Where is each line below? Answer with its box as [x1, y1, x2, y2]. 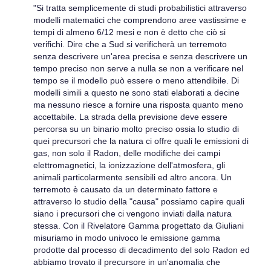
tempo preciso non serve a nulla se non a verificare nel [33, 63, 243, 73]
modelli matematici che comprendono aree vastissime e [33, 15, 246, 25]
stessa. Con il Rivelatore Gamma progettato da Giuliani [33, 220, 244, 230]
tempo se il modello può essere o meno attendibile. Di [33, 75, 239, 85]
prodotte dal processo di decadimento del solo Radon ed [33, 244, 250, 255]
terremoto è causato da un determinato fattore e [33, 184, 218, 194]
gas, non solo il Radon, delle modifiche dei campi [33, 148, 220, 158]
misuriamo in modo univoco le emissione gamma [33, 232, 220, 243]
